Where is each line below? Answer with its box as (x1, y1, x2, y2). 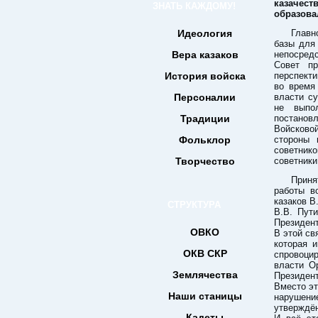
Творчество (175, 155, 235, 167)
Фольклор (179, 134, 231, 146)
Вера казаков (171, 49, 238, 60)
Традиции (180, 113, 230, 124)
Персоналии (174, 92, 236, 103)
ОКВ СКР (182, 248, 227, 259)
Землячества (172, 269, 238, 280)
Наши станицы (168, 290, 242, 302)
